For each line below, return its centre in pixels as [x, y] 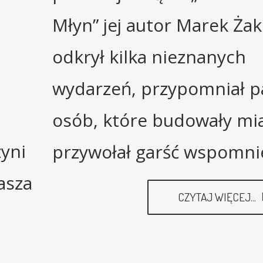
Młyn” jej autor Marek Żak [157, 25]
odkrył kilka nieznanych [149, 57]
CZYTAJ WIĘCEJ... [218, 197]
